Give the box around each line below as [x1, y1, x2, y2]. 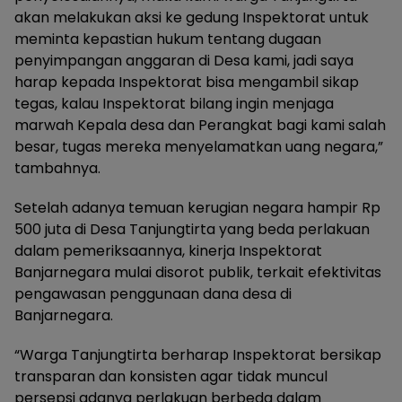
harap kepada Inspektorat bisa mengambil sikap [14, 72, 359, 92]
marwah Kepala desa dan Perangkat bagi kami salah [14, 115, 386, 135]
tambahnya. [14, 158, 100, 179]
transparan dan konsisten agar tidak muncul [14, 366, 328, 387]
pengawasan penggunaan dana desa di [14, 284, 292, 304]
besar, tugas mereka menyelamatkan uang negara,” [14, 136, 383, 157]
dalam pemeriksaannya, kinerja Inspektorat [14, 240, 322, 261]
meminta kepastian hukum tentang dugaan [14, 29, 321, 49]
